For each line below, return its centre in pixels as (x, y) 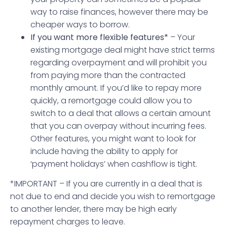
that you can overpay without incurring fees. (118, 126)
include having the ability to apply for (104, 151)
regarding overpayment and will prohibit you (119, 62)
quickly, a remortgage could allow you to (111, 100)
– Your (182, 37)
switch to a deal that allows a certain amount (121, 113)
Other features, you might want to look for (113, 138)
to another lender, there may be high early (93, 209)
